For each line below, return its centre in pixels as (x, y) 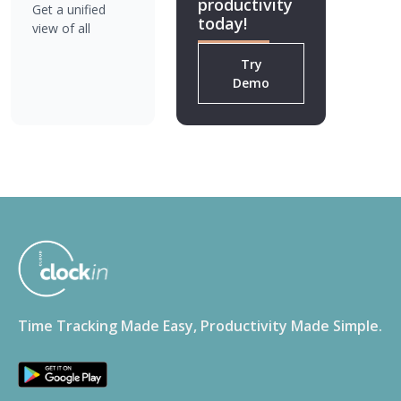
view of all (61, 28)
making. (55, 84)
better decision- (77, 65)
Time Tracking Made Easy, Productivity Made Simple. (200, 325)
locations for (69, 47)
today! (222, 23)
